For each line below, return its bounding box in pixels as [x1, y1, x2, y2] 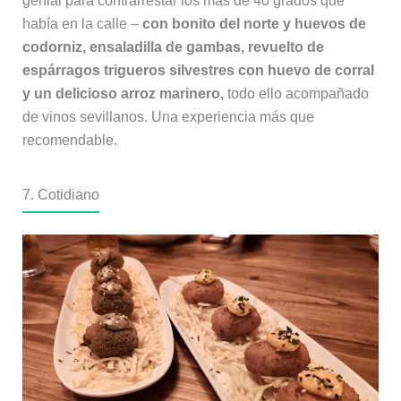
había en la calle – [21, 16, 142, 32]
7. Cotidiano [21, 187, 99, 203]
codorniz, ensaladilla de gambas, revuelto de [21, 39, 324, 55]
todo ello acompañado [223, 86, 369, 102]
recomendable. [21, 132, 117, 149]
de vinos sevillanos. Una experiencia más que [21, 109, 314, 125]
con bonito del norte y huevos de [141, 16, 366, 32]
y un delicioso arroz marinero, [21, 86, 224, 102]
